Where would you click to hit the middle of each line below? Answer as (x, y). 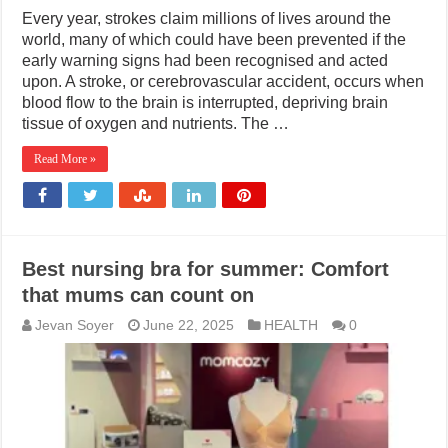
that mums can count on (138, 295)
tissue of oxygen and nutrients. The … (156, 124)
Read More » (65, 159)
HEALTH (291, 326)
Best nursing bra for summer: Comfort (206, 269)
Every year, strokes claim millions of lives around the (207, 19)
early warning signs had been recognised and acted (205, 61)
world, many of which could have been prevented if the (214, 40)
